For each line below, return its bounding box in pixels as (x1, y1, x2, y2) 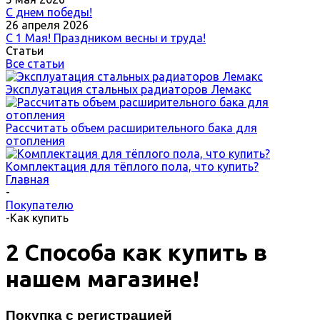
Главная (6, 173, 49, 186)
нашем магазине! (6, 266, 199, 292)
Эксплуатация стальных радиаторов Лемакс (6, 83, 251, 96)
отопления (6, 134, 65, 147)
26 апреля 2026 (6, 19, 89, 31)
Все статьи (6, 57, 64, 70)
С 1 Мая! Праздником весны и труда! (6, 31, 206, 44)
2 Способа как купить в (6, 239, 267, 266)
